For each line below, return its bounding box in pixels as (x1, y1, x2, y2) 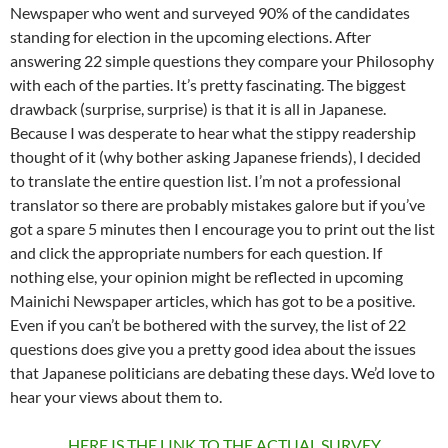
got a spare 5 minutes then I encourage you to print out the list (10, 219, 435, 238)
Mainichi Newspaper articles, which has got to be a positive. (10, 291, 415, 310)
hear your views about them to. (10, 387, 222, 406)
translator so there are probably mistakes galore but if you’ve (10, 195, 425, 214)
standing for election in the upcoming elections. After (10, 27, 371, 46)
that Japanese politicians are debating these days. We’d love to (10, 363, 435, 382)
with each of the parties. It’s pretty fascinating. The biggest (10, 75, 406, 94)
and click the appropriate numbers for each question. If (10, 243, 382, 262)
